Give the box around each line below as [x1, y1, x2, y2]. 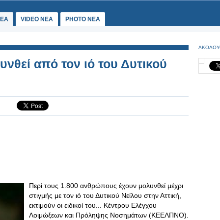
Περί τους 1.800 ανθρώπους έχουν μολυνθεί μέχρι [29, 182, 183, 190]
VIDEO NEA [21, 16, 53, 23]
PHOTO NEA [65, 16, 100, 23]
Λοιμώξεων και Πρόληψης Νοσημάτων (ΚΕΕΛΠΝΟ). [29, 211, 189, 219]
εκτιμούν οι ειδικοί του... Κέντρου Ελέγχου [29, 201, 157, 209]
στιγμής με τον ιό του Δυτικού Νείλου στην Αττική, [29, 192, 181, 199]
